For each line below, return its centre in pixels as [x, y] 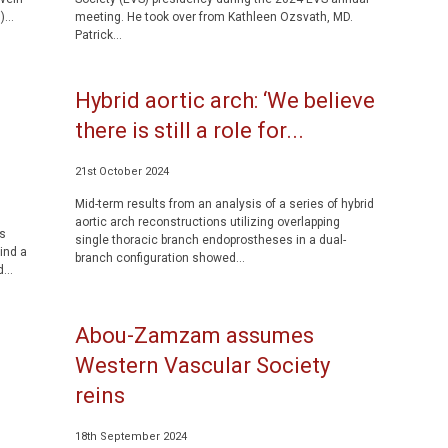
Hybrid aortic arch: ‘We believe [224, 100]
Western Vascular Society [202, 365]
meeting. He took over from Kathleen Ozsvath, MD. [213, 17]
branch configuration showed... [159, 258]
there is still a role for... [189, 130]
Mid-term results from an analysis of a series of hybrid [224, 204]
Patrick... [98, 35]
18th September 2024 [130, 436]
